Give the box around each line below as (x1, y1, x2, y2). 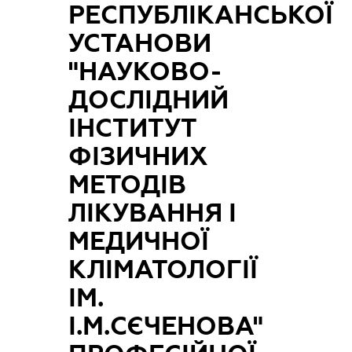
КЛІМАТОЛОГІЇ (68, 255, 258, 284)
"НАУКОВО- (68, 57, 223, 86)
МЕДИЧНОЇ (68, 226, 210, 255)
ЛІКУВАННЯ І (68, 198, 237, 227)
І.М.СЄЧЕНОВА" (68, 311, 264, 340)
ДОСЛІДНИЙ (68, 85, 229, 114)
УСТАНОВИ (68, 28, 212, 57)
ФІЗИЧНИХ (68, 141, 208, 170)
